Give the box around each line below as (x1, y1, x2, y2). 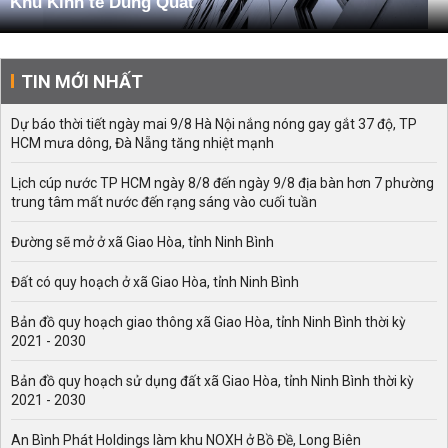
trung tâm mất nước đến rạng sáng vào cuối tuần (11, 194, 317, 211)
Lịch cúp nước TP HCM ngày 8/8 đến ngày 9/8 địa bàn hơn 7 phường (11, 175, 434, 192)
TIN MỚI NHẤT (21, 71, 143, 93)
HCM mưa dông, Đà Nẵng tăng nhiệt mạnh (11, 135, 274, 152)
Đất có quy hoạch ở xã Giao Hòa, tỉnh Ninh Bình (11, 274, 299, 291)
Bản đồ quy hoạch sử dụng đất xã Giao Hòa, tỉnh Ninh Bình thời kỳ (11, 373, 414, 390)
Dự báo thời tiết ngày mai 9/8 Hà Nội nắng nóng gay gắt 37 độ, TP (11, 116, 417, 133)
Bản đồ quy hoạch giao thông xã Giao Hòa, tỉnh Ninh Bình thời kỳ (11, 314, 406, 331)
